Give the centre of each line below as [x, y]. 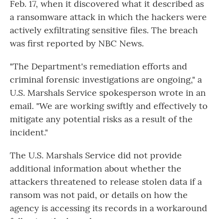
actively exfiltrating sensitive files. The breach [104, 30]
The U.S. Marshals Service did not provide [96, 155]
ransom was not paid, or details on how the [99, 195]
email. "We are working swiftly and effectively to [109, 106]
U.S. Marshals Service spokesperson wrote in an [108, 93]
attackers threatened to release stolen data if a [106, 182]
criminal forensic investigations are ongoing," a [106, 80]
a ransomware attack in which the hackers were [108, 17]
